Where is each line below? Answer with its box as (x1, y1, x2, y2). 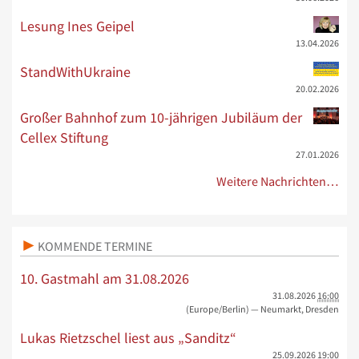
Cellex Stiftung (20, 127, 108, 147)
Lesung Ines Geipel (20, 16, 135, 35)
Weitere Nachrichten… (216, 173, 339, 189)
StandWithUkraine (20, 62, 131, 81)
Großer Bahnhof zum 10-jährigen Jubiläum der (20, 107, 302, 127)
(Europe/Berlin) (186, 302, 251, 315)
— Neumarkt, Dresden (251, 302, 339, 315)
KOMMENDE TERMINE (38, 237, 152, 254)
